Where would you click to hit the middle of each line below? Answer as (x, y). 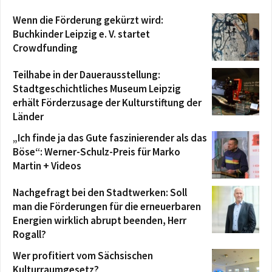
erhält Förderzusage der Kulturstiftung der (107, 103)
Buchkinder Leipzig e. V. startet (81, 34)
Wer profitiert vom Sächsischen (83, 256)
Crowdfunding (45, 48)
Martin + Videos (47, 166)
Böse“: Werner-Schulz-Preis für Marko (97, 152)
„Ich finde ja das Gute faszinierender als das (110, 138)
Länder (28, 117)
